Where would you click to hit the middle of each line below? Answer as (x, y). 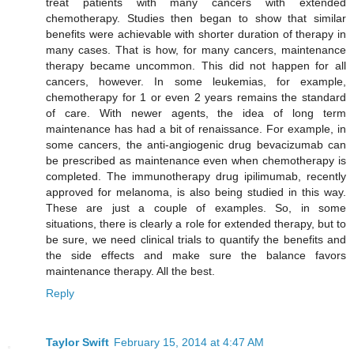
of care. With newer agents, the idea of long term (196, 113)
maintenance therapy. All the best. (130, 271)
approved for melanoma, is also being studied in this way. (196, 192)
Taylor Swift (77, 342)
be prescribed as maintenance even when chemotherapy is (196, 160)
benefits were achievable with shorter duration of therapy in (196, 34)
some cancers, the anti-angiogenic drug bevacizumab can (196, 144)
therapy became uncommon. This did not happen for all (196, 65)
